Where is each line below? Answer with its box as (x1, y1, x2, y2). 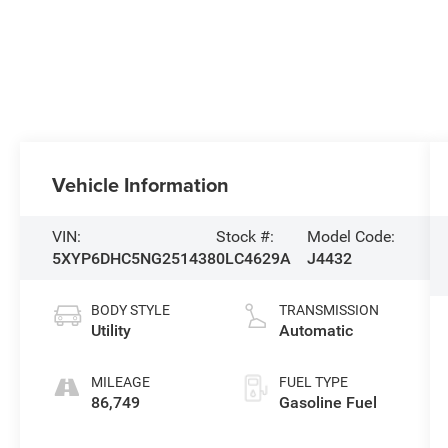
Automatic (278, 321, 353, 341)
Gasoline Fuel (278, 393, 377, 413)
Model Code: (306, 227, 395, 247)
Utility (91, 321, 132, 341)
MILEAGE (91, 374, 151, 391)
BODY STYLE (91, 302, 171, 319)
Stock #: (216, 227, 275, 247)
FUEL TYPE (278, 374, 348, 391)
